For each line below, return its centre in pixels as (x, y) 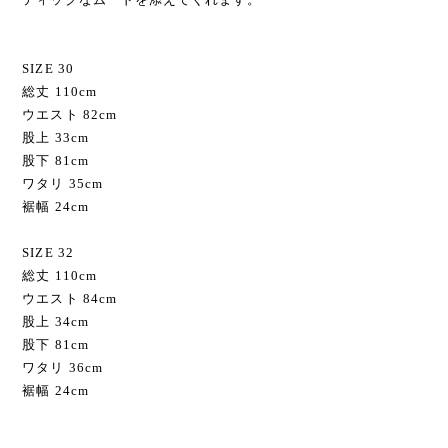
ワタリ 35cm (62, 183)
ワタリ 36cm (62, 367)
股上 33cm (55, 137)
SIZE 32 (48, 252)
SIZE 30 (48, 68)
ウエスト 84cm (69, 298)
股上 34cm (55, 321)
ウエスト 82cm (69, 114)
